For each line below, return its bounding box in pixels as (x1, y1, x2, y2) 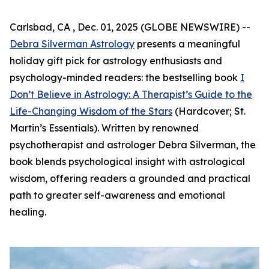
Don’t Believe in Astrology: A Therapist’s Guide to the (10, 88, 252, 100)
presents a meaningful (134, 38, 240, 50)
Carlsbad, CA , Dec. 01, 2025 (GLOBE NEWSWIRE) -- (10, 21, 250, 33)
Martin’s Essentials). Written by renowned (10, 122, 199, 134)
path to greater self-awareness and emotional (10, 189, 225, 201)
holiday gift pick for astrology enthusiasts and (10, 55, 222, 67)
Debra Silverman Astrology (10, 38, 134, 50)
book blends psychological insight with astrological (10, 156, 245, 168)
